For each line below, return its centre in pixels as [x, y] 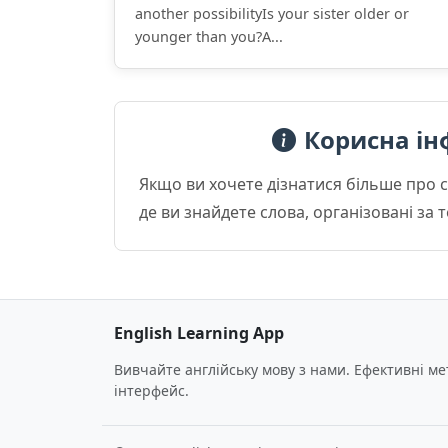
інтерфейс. [151, 390]
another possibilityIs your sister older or [272, 13]
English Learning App [199, 333]
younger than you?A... [209, 36]
